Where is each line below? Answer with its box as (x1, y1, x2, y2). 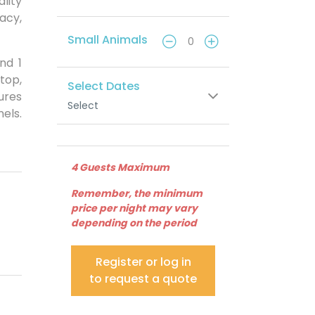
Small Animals (67, 32, 148, 49)
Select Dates (67, 78, 140, 95)
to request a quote (89, 271, 197, 288)
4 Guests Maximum (71, 160, 169, 175)
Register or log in (95, 254, 191, 271)
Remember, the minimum (71, 186, 202, 201)
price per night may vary (71, 201, 198, 216)
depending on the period (71, 216, 197, 231)
